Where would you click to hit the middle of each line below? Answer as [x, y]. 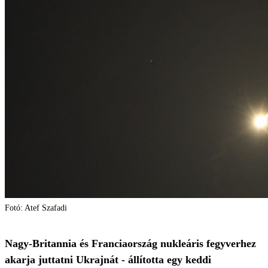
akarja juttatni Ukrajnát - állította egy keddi [108, 260]
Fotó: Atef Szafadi [36, 208]
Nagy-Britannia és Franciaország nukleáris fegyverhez [130, 243]
